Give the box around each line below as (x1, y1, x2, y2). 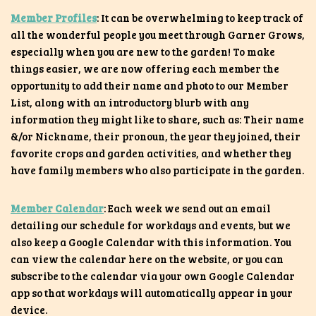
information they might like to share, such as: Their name (11, 111, 304, 126)
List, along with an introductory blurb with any (11, 95, 249, 109)
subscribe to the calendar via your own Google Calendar (11, 268, 295, 283)
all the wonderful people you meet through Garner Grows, (11, 27, 305, 42)
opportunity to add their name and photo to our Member (11, 78, 288, 92)
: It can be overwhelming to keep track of (97, 10, 303, 25)
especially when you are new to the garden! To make (11, 44, 275, 59)
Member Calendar (11, 200, 104, 215)
